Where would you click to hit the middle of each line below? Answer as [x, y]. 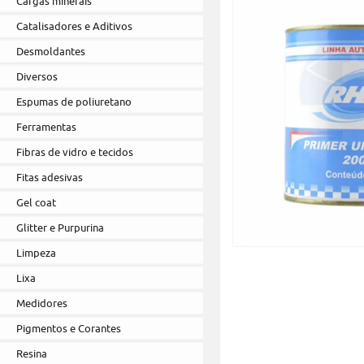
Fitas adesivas [50, 177]
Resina [32, 353]
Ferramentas [46, 127]
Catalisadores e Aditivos [74, 26]
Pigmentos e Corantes [69, 328]
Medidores [42, 303]
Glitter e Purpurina [60, 227]
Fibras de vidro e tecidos [75, 152]
